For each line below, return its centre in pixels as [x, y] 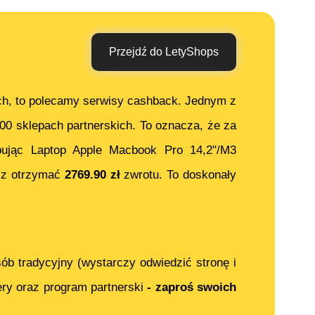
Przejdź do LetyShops [164, 52]
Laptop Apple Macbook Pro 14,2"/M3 [134, 150]
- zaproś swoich [192, 288]
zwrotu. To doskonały [178, 175]
